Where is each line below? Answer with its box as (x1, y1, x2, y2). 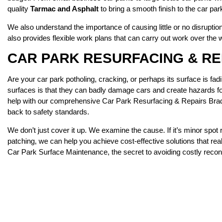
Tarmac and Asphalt (30, 4, 99, 13)
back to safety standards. (7, 107, 89, 116)
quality (7, 4, 30, 13)
